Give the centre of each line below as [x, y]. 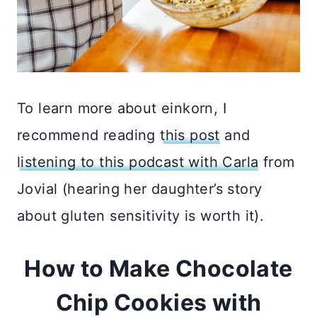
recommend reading [89, 136]
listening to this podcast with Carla [138, 162]
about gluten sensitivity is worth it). [141, 216]
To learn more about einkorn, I [122, 109]
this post [190, 136]
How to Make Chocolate [158, 269]
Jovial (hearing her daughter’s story [140, 189]
